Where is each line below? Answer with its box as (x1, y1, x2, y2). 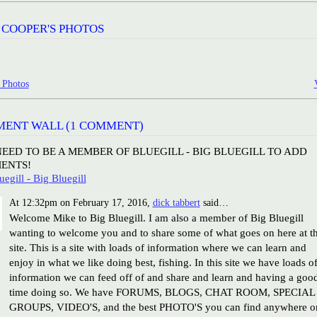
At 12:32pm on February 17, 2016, (8, 197, 153, 208)
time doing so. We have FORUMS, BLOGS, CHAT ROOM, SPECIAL (8, 286, 315, 299)
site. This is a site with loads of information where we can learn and (8, 241, 306, 254)
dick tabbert (152, 197, 200, 208)
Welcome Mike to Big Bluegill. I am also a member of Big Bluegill (8, 212, 304, 224)
